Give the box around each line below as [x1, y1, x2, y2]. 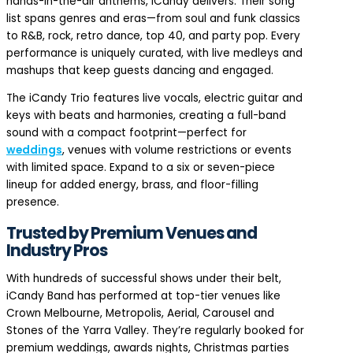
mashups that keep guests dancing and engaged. [6, 62, 273, 78]
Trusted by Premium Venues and [6, 221, 257, 245]
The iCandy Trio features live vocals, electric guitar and [6, 91, 303, 106]
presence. [6, 195, 59, 210]
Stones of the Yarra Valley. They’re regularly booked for [6, 323, 304, 339]
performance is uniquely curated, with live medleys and [6, 45, 303, 61]
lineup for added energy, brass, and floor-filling [6, 177, 258, 193]
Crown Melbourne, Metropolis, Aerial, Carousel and [6, 306, 274, 321]
